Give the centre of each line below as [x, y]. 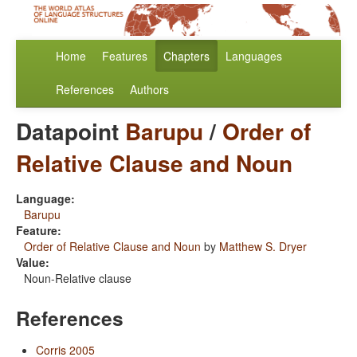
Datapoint [71, 131]
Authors [149, 90]
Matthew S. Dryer [263, 247]
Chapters [186, 56]
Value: [33, 263]
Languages [254, 56]
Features [125, 56]
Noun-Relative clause [78, 279]
